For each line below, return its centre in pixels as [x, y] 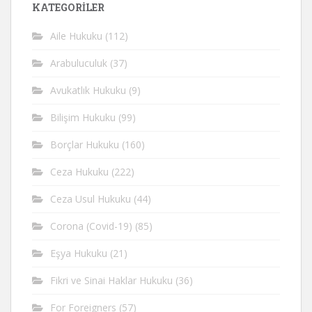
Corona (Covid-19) [91, 226]
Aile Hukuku [76, 36]
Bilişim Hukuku [83, 117]
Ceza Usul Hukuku [91, 199]
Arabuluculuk [79, 63]
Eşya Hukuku [79, 253]
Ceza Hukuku [79, 172]
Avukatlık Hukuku [88, 90]
